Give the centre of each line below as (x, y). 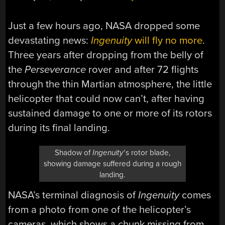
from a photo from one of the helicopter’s (100, 209)
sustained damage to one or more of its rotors (110, 114)
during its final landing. (59, 128)
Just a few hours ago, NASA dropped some (104, 26)
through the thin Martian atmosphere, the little (110, 84)
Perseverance (55, 70)
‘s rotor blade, (147, 152)
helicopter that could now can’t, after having (106, 99)
